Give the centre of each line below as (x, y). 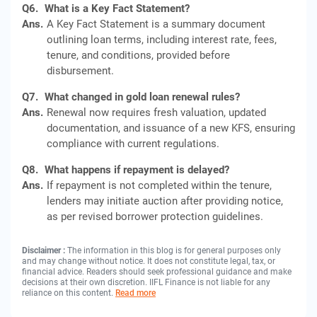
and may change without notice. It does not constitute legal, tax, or (149, 261)
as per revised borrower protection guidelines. (155, 217)
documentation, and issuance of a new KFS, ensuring (171, 128)
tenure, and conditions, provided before (138, 55)
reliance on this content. (69, 293)
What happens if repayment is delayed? (137, 170)
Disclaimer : (45, 250)
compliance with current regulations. (133, 144)
